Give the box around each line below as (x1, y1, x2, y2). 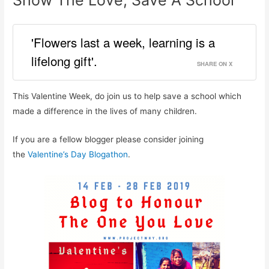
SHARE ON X (196, 59, 232, 68)
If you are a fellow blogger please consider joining (13, 134, 204, 144)
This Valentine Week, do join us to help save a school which (13, 91, 242, 101)
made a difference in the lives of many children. (13, 106, 198, 116)
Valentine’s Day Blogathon (28, 149, 128, 159)
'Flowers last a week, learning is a (31, 33, 216, 52)
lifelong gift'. (31, 52, 98, 70)
